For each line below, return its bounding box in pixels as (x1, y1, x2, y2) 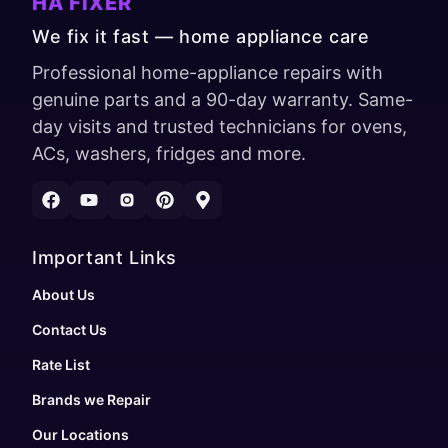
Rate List (32, 356, 90, 374)
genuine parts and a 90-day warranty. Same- (32, 89, 413, 111)
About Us (32, 286, 95, 304)
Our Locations (32, 426, 129, 444)
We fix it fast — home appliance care (32, 26, 370, 48)
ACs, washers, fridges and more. (32, 143, 306, 165)
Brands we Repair (32, 391, 151, 409)
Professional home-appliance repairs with (32, 62, 383, 84)
